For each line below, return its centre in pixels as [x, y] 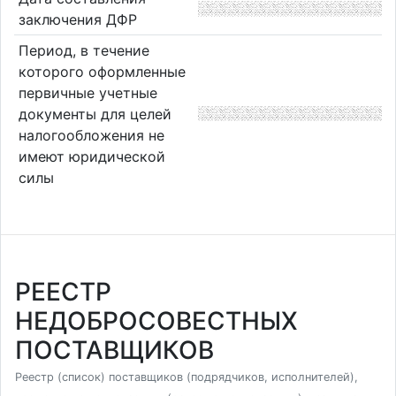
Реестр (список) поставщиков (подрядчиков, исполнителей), [187, 377]
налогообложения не [91, 135]
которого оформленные [102, 71]
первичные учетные [88, 92]
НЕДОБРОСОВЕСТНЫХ [156, 321]
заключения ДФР [77, 19]
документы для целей [95, 114]
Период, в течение [84, 50]
